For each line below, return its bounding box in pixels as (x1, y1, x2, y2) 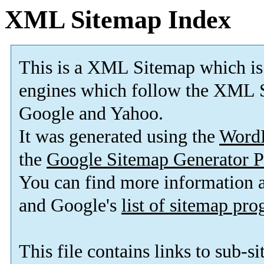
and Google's (19, 195, 121, 216)
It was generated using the (19, 126, 219, 147)
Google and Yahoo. (19, 103, 163, 124)
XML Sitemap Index (5, 5, 231, 34)
